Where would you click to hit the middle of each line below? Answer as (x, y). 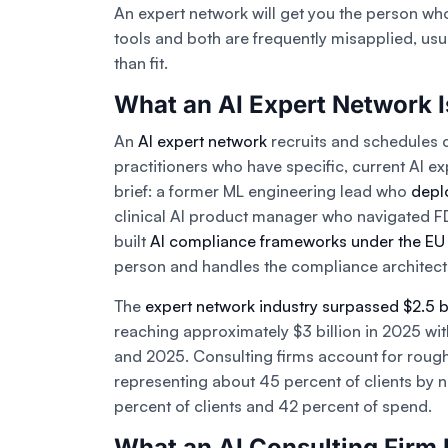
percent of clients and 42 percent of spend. (273, 406)
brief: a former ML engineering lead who (262, 191)
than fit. (141, 63)
